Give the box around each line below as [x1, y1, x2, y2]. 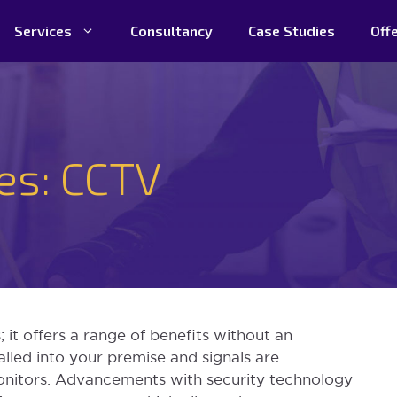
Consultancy [130, 22, 213, 39]
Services [14, 22, 72, 39]
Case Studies [248, 22, 335, 39]
